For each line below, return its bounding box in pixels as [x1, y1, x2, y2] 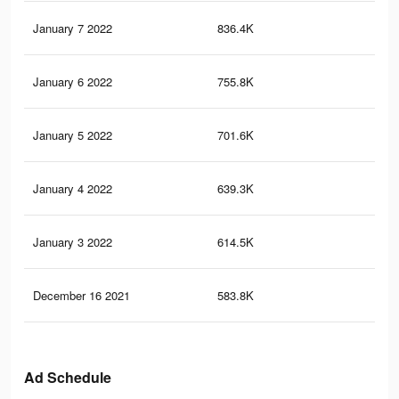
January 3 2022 [33, 233, 112, 251]
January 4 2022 [33, 180, 112, 198]
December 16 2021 [33, 287, 130, 305]
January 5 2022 [33, 126, 112, 144]
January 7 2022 [33, 20, 112, 37]
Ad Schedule [24, 367, 111, 388]
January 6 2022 [33, 73, 112, 91]
